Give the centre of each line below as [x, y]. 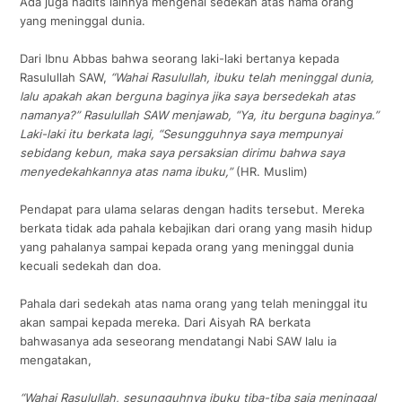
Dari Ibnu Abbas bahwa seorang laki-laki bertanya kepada [180, 59]
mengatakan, [56, 360]
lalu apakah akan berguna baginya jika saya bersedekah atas [188, 96]
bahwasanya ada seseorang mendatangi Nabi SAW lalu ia [179, 341]
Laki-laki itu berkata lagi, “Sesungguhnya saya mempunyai [181, 134]
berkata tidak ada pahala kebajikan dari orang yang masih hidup [197, 228]
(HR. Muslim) [271, 172]
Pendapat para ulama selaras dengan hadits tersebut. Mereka [192, 210]
